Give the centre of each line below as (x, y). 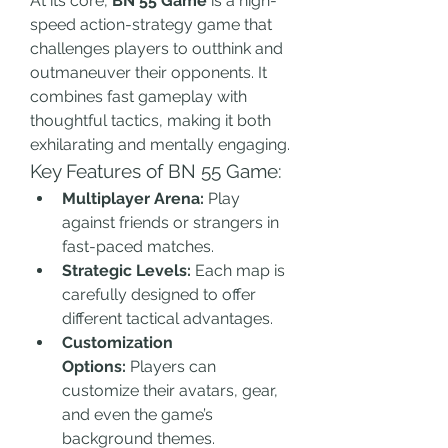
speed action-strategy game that (151, 24)
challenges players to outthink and (156, 48)
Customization (117, 342)
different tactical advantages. (167, 318)
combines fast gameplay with (138, 96)
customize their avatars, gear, (170, 390)
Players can (171, 366)
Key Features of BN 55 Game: (156, 171)
